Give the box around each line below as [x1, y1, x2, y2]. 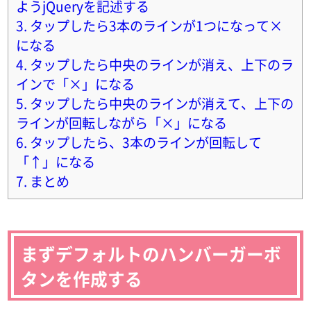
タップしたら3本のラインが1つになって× [27, 16, 283, 36]
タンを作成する [21, 265, 143, 291]
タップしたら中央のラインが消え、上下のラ [27, 55, 294, 75]
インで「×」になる [16, 74, 135, 94]
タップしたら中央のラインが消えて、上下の [27, 94, 294, 114]
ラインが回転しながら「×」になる [16, 113, 228, 133]
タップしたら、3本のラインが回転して [27, 133, 262, 153]
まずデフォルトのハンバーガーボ [21, 240, 282, 266]
